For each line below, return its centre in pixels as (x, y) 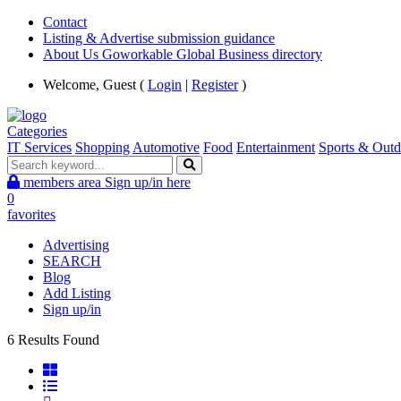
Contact (65, 22)
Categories (37, 131)
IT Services (39, 147)
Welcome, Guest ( (95, 85)
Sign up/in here (148, 182)
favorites (31, 214)
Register (215, 85)
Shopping (102, 147)
